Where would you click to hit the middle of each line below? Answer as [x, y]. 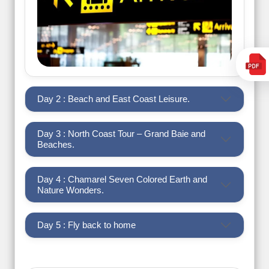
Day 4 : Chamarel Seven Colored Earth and [122, 179]
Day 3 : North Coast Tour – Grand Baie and [121, 134]
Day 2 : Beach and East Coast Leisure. [113, 98]
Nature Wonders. [71, 190]
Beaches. [56, 145]
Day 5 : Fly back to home [86, 225]
